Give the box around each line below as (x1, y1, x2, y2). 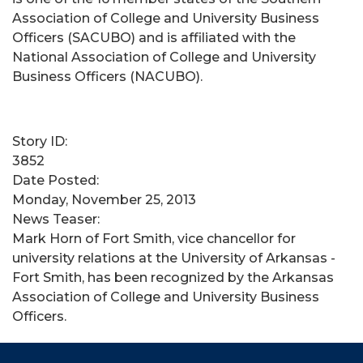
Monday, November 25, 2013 (12, 192, 196, 207)
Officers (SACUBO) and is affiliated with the (12, 30, 296, 45)
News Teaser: (12, 211, 103, 227)
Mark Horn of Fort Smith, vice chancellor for (12, 231, 296, 246)
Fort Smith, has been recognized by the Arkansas (12, 270, 334, 285)
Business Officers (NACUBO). (12, 69, 203, 84)
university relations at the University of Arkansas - (12, 250, 335, 266)
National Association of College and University (12, 49, 316, 65)
